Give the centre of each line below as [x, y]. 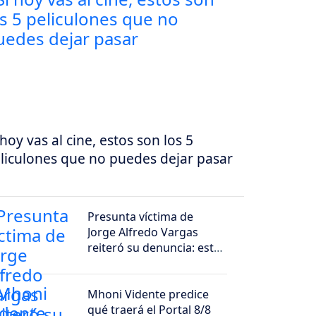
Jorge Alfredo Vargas [143, 232]
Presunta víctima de [141, 216]
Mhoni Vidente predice [148, 294]
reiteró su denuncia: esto [154, 247]
